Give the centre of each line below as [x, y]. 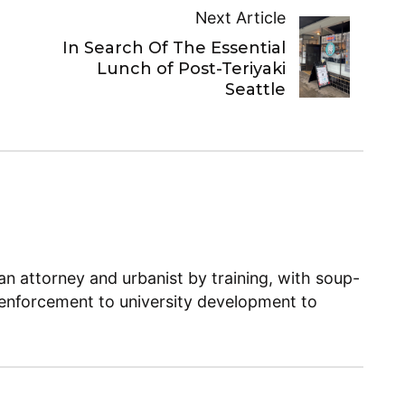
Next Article [240, 17]
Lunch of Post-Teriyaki [191, 68]
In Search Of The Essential [174, 47]
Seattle [255, 89]
